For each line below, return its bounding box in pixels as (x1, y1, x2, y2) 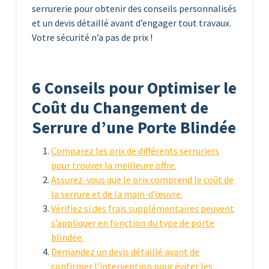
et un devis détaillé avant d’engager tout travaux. (32, 16, 231, 29)
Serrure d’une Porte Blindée (32, 116, 236, 138)
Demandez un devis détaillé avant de (51, 245, 199, 258)
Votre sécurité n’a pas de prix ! (32, 31, 153, 43)
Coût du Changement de (32, 97, 208, 118)
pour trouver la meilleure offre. (51, 159, 177, 171)
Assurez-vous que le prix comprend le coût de (51, 173, 234, 186)
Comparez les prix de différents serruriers (51, 144, 219, 157)
